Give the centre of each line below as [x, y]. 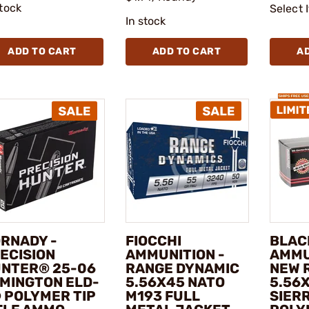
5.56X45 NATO [175, 282]
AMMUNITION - [175, 254]
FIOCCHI [153, 240]
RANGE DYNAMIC [182, 268]
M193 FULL [162, 296]
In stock [146, 21]
